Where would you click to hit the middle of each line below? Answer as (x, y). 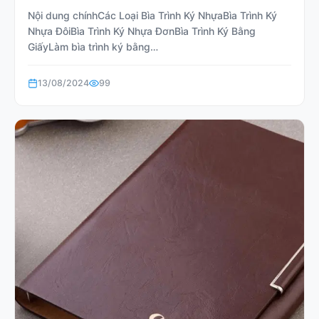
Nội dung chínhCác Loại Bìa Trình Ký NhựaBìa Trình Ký (152, 15)
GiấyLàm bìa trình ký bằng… (93, 47)
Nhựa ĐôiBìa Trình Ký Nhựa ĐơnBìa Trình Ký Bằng (142, 31)
